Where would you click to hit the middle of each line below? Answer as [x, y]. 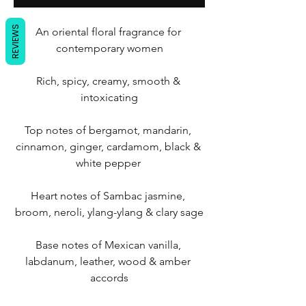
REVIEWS [15, 41]
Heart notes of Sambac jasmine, [108, 196]
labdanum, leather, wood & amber [108, 261]
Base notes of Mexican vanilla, [108, 245]
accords [109, 278]
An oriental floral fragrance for [108, 32]
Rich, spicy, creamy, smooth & [108, 81]
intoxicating [109, 97]
